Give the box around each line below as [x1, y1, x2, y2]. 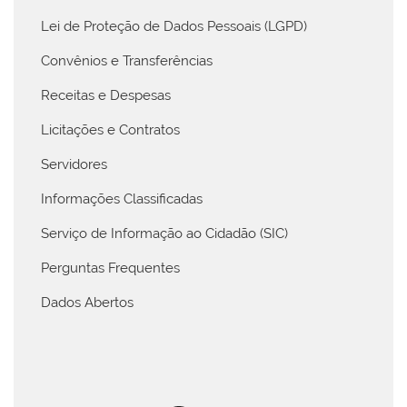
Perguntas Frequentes [41, 259, 180, 276]
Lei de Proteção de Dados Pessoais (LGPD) [41, 17, 307, 35]
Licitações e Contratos [41, 121, 180, 138]
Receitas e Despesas [41, 86, 171, 104]
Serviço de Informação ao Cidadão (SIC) [41, 224, 288, 242]
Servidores [41, 155, 107, 173]
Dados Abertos [41, 293, 134, 311]
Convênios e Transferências [41, 52, 213, 69]
